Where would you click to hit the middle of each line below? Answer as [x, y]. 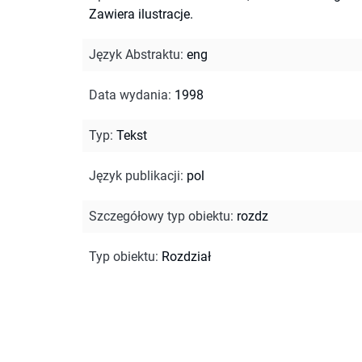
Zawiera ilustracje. [141, 14]
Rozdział [186, 256]
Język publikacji [135, 175]
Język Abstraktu [135, 54]
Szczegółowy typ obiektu [160, 216]
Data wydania [128, 95]
